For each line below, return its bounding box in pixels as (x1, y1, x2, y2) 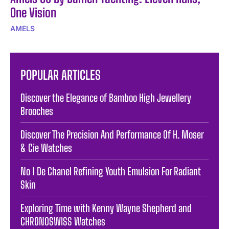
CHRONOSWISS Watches (20, 215, 105, 227)
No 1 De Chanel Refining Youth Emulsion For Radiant (20, 165, 201, 177)
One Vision (10, 5, 56, 20)
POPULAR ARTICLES (20, 67, 101, 82)
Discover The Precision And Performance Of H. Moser (20, 128, 204, 141)
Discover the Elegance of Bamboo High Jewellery (20, 91, 191, 104)
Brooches (20, 104, 53, 117)
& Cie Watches (20, 141, 72, 154)
